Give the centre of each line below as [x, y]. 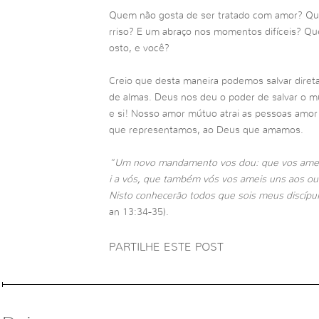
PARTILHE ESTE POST [166, 247]
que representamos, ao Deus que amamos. [206, 131]
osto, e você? [139, 48]
